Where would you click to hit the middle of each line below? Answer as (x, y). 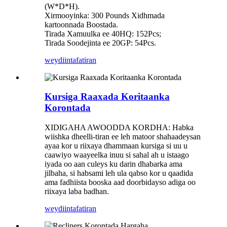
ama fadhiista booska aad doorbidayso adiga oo (120, 182)
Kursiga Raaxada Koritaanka (107, 97)
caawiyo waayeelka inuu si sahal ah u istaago (117, 155)
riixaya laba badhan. (77, 192)
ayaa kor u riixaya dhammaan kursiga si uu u (116, 146)
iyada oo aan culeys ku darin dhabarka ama (113, 164)
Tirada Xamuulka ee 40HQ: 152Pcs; (103, 33)
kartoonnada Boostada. (81, 24)
